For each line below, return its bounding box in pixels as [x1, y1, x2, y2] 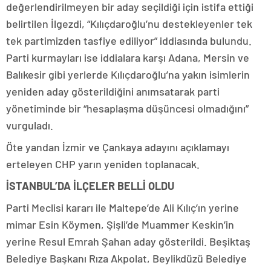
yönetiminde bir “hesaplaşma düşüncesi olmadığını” [6, 102, 249, 116]
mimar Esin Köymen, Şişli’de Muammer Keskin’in [6, 218, 234, 232]
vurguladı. [6, 119, 53, 132]
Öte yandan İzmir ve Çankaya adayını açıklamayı [6, 140, 229, 154]
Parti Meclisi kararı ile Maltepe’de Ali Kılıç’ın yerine [6, 201, 239, 215]
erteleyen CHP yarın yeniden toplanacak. [6, 157, 200, 171]
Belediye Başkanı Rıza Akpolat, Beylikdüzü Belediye [6, 252, 247, 266]
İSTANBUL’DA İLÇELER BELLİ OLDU [6, 179, 174, 193]
